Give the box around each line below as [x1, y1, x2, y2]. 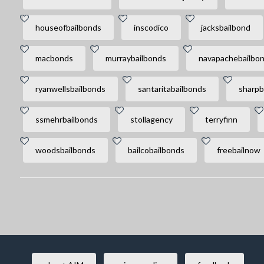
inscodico [133, 22, 169, 32]
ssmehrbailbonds [35, 114, 98, 124]
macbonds [35, 53, 73, 63]
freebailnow [216, 145, 260, 155]
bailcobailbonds [127, 145, 184, 155]
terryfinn [204, 114, 237, 124]
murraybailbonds [105, 53, 166, 63]
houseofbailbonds [35, 22, 101, 32]
